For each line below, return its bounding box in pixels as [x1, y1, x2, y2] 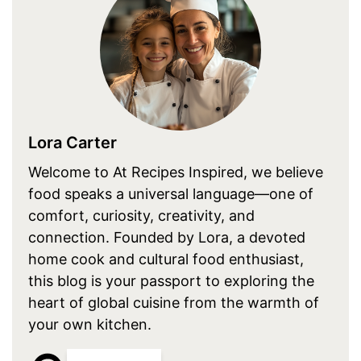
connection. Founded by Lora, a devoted [28, 229, 306, 247]
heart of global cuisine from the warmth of [28, 294, 320, 312]
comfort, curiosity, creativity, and [28, 207, 255, 225]
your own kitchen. [28, 316, 152, 334]
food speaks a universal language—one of [28, 185, 314, 203]
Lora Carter [28, 133, 118, 153]
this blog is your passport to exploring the [28, 272, 315, 290]
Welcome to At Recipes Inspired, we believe [28, 164, 324, 181]
